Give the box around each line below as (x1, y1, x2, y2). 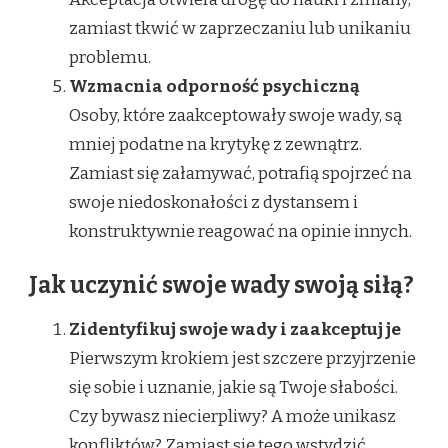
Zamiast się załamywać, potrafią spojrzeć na (69, 163, 412, 185)
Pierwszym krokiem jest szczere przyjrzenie (69, 347, 416, 369)
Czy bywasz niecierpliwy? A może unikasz (69, 405, 396, 427)
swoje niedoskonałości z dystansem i (69, 192, 358, 214)
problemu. (69, 47, 151, 69)
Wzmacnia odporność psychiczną (69, 76, 360, 98)
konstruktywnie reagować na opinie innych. (69, 221, 412, 243)
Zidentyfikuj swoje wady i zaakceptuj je (69, 318, 401, 340)
